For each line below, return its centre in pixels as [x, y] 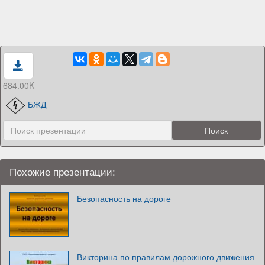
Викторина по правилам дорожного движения [166, 257]
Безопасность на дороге [124, 198]
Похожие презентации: [62, 172]
